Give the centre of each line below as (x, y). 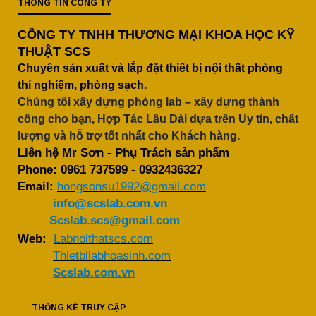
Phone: (39, 170)
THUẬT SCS (54, 51)
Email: (37, 187)
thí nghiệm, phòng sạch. (82, 85)
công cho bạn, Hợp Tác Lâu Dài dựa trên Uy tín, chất (158, 119)
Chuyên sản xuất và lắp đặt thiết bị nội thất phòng (150, 68)
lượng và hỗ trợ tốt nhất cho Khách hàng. (129, 136)
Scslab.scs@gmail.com (115, 220)
